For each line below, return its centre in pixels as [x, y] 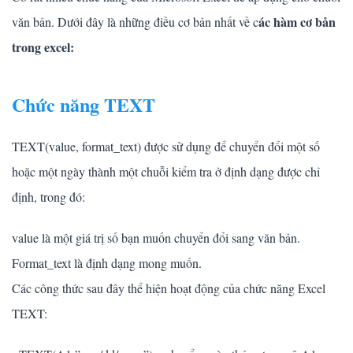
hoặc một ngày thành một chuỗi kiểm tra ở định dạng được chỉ [166, 171]
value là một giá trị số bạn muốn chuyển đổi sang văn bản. [156, 237]
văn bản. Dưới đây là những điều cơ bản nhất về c [135, 21]
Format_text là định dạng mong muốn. [107, 262]
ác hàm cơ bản [297, 21]
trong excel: [43, 46]
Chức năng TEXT [84, 104]
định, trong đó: [48, 196]
